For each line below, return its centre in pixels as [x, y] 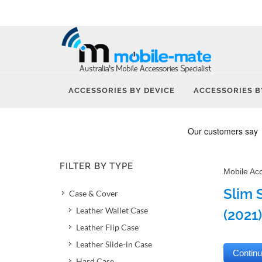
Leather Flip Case [107, 227]
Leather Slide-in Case [114, 244]
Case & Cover [94, 193]
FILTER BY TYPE [96, 166]
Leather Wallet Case [112, 210]
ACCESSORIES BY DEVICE [122, 90]
